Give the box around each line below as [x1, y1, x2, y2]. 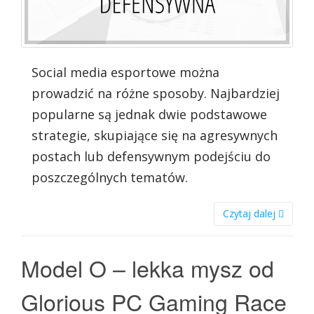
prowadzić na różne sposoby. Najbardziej [32, 84, 280, 102]
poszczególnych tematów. [32, 168, 188, 186]
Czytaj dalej [223, 206, 278, 220]
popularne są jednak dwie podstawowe [32, 105, 267, 123]
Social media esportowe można [32, 63, 219, 81]
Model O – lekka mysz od [21, 251, 274, 284]
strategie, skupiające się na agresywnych [32, 126, 278, 144]
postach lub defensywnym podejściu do [32, 147, 271, 165]
